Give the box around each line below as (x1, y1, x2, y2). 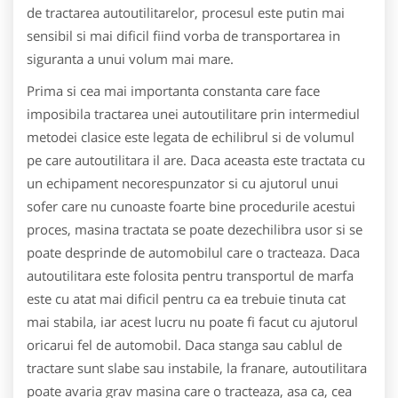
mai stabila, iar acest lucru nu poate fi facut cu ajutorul (27, 313, 358, 330)
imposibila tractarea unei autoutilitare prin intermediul (27, 105, 360, 123)
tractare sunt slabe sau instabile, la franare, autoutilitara (27, 359, 367, 377)
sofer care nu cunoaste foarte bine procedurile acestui (27, 197, 355, 215)
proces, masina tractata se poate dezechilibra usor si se (27, 220, 362, 238)
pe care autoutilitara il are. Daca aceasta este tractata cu (27, 151, 365, 169)
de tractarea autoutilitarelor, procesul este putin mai (27, 4, 345, 21)
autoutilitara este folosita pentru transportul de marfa (27, 267, 354, 284)
